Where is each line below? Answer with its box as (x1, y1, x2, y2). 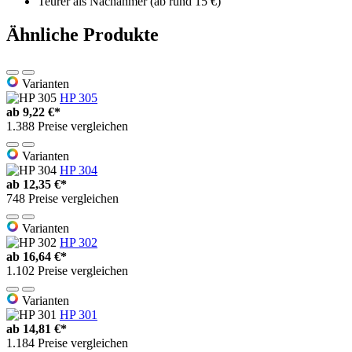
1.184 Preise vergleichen (6, 335, 128, 350)
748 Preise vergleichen (6, 191, 119, 205)
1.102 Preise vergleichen (6, 263, 128, 277)
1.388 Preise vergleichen (6, 119, 128, 133)
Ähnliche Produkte (6, 24, 159, 45)
